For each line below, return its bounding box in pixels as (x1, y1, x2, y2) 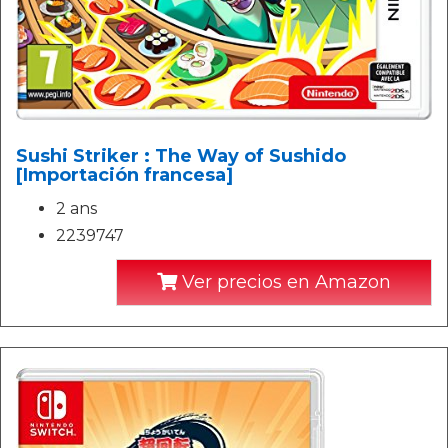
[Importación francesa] (16, 163, 233, 186)
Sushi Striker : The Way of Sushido (16, 144, 346, 167)
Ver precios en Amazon (177, 270, 391, 293)
